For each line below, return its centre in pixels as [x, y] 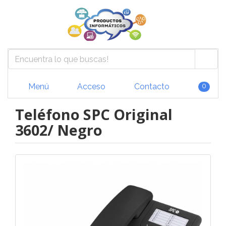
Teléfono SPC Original [94, 114]
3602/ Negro [59, 130]
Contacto [151, 86]
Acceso [90, 86]
